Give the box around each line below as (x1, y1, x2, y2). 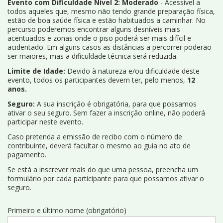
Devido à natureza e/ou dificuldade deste (67, 66, 200, 76)
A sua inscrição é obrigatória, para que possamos (37, 99, 197, 109)
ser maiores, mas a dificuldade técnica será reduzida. (7, 51, 178, 61)
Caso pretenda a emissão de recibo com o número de (7, 131, 182, 141)
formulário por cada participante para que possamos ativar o (7, 173, 204, 183)
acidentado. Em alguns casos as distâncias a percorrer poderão (7, 42, 212, 52)
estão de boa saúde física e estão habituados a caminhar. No (7, 15, 206, 25)
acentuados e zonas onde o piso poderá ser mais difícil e (7, 33, 191, 43)
